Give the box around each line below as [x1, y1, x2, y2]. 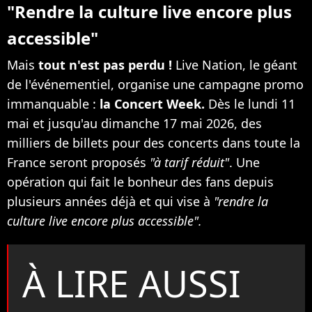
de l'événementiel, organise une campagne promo [7, 75, 304, 93]
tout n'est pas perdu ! [38, 56, 172, 73]
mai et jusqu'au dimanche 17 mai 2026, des [7, 114, 262, 132]
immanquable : [7, 95, 100, 112]
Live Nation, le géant [172, 56, 297, 73]
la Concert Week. [100, 95, 205, 112]
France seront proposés [7, 153, 150, 171]
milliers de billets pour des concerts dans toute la [7, 134, 300, 151]
